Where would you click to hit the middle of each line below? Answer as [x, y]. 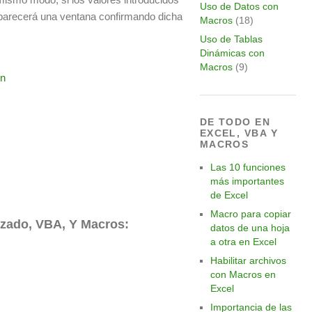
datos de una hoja [250, 228]
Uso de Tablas [231, 39]
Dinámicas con [232, 53]
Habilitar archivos [248, 260]
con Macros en [243, 274]
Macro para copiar [250, 214]
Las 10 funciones [248, 167]
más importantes [247, 181]
